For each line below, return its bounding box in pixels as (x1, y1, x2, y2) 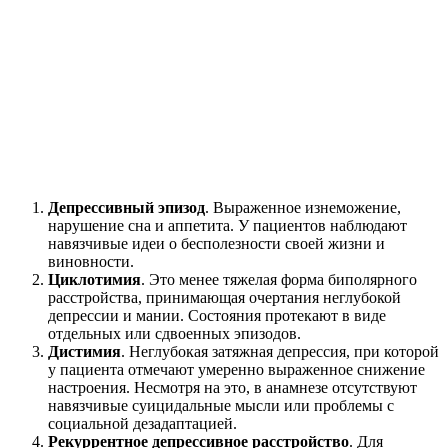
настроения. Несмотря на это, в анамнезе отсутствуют (48, 378, 417, 396)
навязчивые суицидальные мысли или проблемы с (48, 396, 394, 414)
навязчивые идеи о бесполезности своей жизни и (48, 234, 385, 252)
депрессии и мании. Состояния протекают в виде (48, 306, 386, 324)
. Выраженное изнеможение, (205, 198, 401, 216)
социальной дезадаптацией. (48, 414, 237, 432)
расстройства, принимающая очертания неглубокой (48, 288, 401, 306)
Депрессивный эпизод (48, 198, 205, 216)
